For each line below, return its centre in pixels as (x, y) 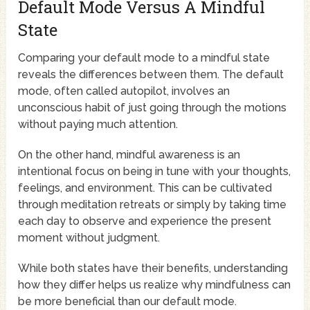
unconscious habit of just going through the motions (153, 108)
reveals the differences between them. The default (151, 75)
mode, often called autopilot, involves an (124, 91)
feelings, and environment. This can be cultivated (145, 188)
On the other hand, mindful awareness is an (129, 155)
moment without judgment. (89, 238)
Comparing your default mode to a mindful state (144, 58)
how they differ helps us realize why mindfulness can (155, 285)
